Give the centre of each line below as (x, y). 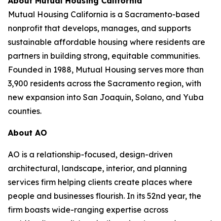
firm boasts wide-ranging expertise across (88, 210)
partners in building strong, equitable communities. (104, 56)
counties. (25, 111)
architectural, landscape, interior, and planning (97, 168)
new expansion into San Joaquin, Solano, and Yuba (106, 97)
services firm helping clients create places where (100, 182)
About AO (27, 133)
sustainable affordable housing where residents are (107, 42)
